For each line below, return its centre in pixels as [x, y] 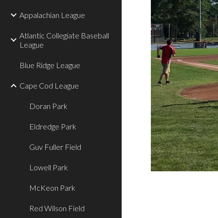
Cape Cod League [49, 85]
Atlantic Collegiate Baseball [64, 35]
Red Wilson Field [57, 208]
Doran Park [48, 106]
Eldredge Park [53, 126]
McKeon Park [52, 188]
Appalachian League [52, 15]
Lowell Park [49, 167]
